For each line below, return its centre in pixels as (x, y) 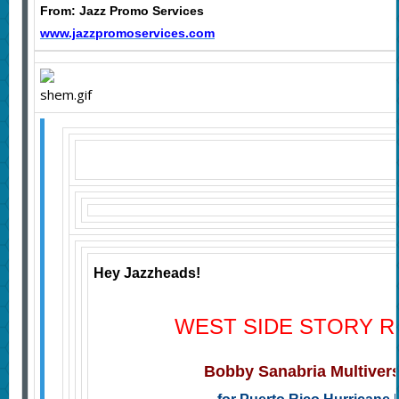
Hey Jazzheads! (147, 273)
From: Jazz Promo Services (122, 11)
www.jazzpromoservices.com (127, 33)
